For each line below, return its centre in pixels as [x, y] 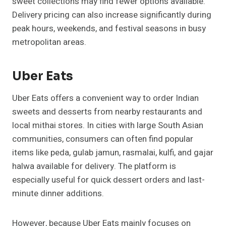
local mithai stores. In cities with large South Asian [108, 126]
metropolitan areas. [49, 42]
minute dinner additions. [59, 194]
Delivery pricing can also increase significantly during [112, 15]
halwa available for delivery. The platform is [94, 166]
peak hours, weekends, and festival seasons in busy [109, 29]
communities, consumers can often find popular [103, 139]
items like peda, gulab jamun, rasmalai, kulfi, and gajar [113, 153]
